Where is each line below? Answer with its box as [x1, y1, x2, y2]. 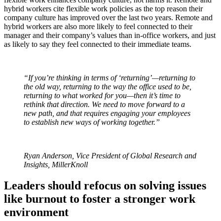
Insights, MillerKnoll [24, 160, 88, 169]
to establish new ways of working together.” [24, 118, 160, 127]
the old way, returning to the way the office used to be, [24, 82, 191, 91]
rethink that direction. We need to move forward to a [24, 100, 185, 109]
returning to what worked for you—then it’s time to [24, 91, 181, 100]
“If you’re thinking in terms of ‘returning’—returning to [24, 74, 195, 82]
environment [4, 206, 69, 219]
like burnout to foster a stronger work [4, 192, 195, 206]
